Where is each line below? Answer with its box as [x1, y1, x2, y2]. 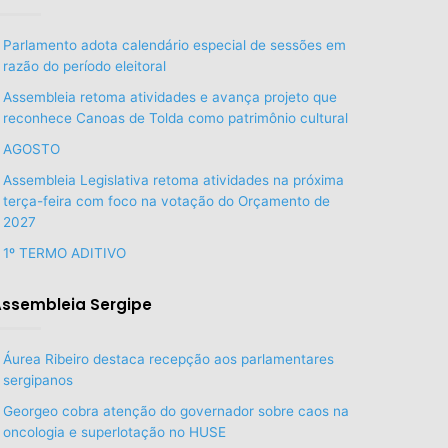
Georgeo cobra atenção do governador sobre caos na [2, 402, 349, 419]
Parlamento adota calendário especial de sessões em [2, 36, 346, 53]
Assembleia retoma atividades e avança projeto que [2, 88, 337, 105]
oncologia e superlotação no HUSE [2, 423, 226, 440]
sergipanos [2, 371, 73, 388]
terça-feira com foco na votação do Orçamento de [2, 192, 330, 209]
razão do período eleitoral [2, 57, 166, 74]
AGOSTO [2, 140, 60, 157]
